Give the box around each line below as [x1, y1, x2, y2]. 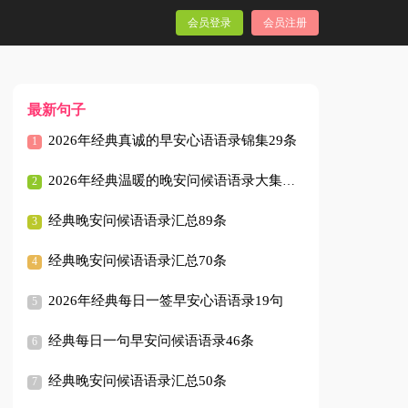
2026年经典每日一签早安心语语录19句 [48, 292, 284, 308]
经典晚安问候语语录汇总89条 [48, 212, 228, 228]
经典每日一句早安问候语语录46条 [48, 332, 255, 348]
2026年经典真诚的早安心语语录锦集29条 [48, 132, 298, 148]
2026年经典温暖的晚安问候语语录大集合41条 [48, 172, 283, 188]
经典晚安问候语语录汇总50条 [48, 372, 228, 388]
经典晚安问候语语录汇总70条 [48, 252, 228, 268]
